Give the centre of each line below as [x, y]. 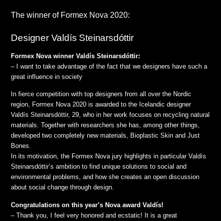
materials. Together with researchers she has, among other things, [106, 125]
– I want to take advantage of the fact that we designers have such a [109, 66]
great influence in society [47, 76]
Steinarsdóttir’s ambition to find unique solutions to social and [99, 167]
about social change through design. [63, 187]
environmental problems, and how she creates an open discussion [105, 177]
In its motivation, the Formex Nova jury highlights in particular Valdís [109, 156]
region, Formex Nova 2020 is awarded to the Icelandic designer [101, 105]
